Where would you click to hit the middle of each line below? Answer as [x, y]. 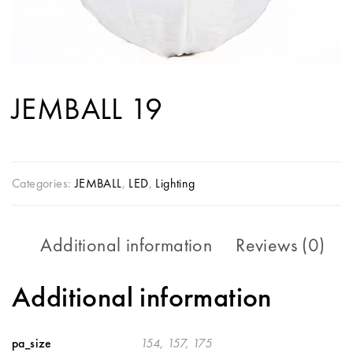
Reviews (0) [281, 245]
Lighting [175, 183]
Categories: [43, 183]
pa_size [32, 343]
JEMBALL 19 [87, 109]
